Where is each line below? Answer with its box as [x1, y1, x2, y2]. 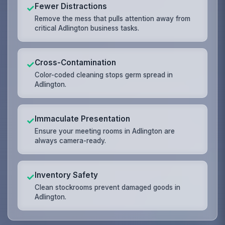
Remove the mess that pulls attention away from [35, 14, 191, 23]
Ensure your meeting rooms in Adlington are [35, 127, 175, 135]
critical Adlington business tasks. [35, 24, 140, 32]
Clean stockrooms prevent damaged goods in [35, 183, 181, 191]
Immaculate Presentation [35, 114, 131, 124]
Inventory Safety [35, 170, 98, 180]
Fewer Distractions [35, 1, 107, 11]
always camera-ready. [35, 136, 106, 145]
